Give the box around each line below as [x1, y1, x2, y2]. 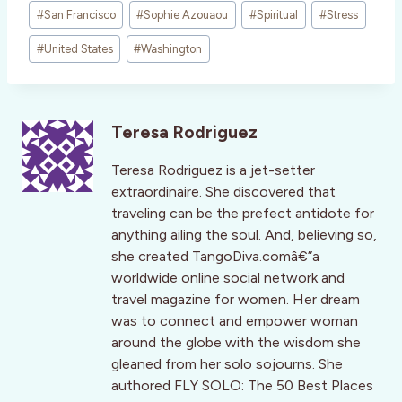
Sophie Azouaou [144, 8, 229, 22]
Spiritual [257, 8, 299, 22]
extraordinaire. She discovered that [111, 183, 336, 201]
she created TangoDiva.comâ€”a [111, 248, 319, 266]
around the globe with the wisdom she [111, 334, 361, 352]
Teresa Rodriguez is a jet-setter [111, 162, 315, 179]
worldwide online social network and [111, 269, 345, 287]
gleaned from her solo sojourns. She [111, 355, 343, 373]
